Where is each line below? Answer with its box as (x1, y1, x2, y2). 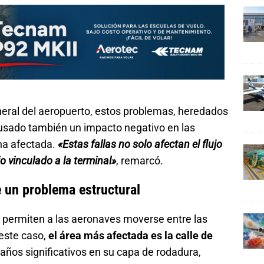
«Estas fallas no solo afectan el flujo (58, 137, 222, 150)
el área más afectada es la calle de (48, 229, 213, 242)
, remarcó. (116, 154, 163, 167)
